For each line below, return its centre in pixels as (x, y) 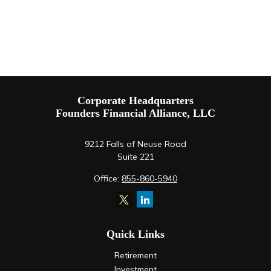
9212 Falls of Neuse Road (135, 144)
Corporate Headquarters (135, 100)
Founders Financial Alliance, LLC (135, 113)
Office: (108, 178)
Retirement (135, 255)
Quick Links (135, 234)
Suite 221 (135, 157)
